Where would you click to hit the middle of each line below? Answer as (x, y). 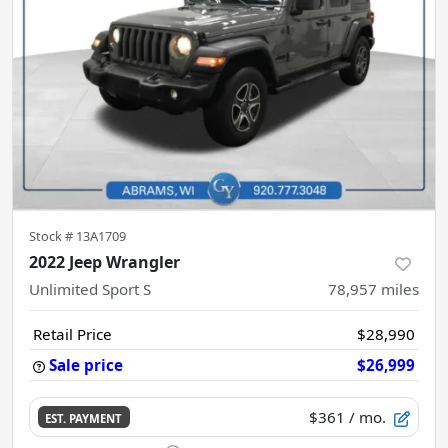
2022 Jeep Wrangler (104, 262)
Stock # (52, 236)
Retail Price (72, 334)
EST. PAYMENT (84, 418)
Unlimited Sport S (90, 289)
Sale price (86, 365)
